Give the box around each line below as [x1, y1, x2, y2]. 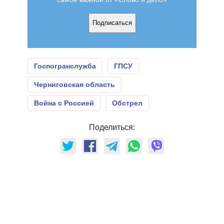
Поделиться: [89, 122, 135, 131]
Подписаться [92, 19, 132, 27]
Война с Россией [34, 98, 94, 107]
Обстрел [112, 98, 142, 107]
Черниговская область [34, 80, 115, 88]
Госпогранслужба [34, 61, 96, 70]
